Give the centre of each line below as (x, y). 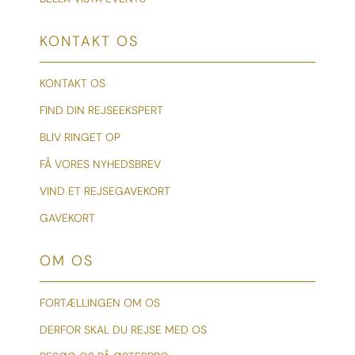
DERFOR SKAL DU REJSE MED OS (123, 329)
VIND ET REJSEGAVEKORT (105, 191)
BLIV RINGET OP (80, 137)
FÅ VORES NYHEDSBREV (100, 164)
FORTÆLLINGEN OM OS (100, 302)
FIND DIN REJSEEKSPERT (101, 110)
